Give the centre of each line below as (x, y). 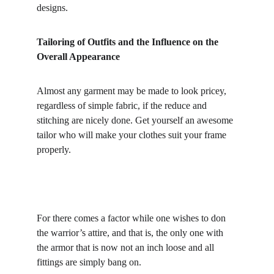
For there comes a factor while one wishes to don (132, 218)
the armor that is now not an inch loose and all (127, 247)
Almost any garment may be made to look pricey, (133, 91)
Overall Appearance (78, 57)
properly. (54, 150)
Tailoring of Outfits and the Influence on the (129, 42)
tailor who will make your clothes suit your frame (133, 135)
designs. (52, 8)
